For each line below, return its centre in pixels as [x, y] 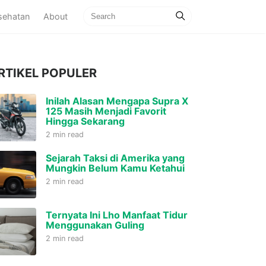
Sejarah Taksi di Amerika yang [115, 158]
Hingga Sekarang [85, 121]
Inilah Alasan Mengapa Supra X [117, 101]
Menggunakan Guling [95, 225]
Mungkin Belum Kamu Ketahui [115, 168]
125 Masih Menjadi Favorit [106, 111]
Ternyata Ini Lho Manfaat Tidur [117, 215]
